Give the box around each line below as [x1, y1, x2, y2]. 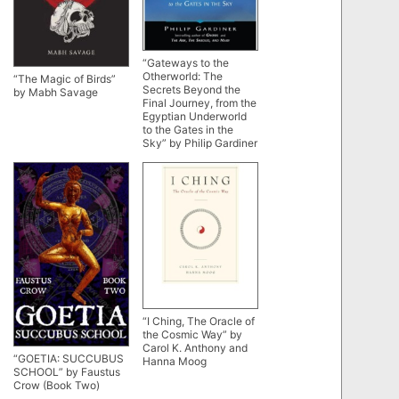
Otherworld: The [142, 69, 223, 83]
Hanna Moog [142, 354, 207, 368]
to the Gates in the [142, 122, 233, 136]
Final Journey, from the [142, 95, 256, 110]
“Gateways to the [142, 55, 229, 69]
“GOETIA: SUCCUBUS [13, 351, 124, 365]
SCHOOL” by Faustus [13, 364, 120, 379]
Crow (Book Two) [13, 378, 100, 392]
